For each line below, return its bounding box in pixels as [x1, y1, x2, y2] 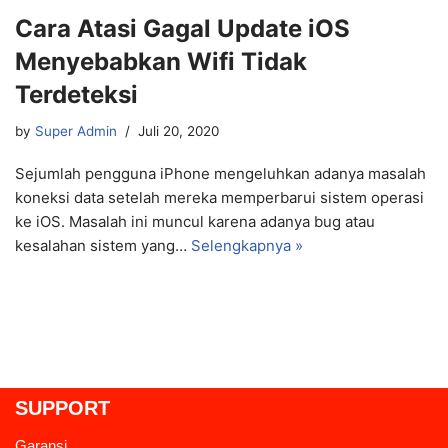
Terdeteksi [15, 79, 138, 109]
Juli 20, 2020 [138, 122, 219, 139]
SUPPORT [15, 396, 110, 419]
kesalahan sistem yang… [15, 235, 191, 255]
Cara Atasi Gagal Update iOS [15, 13, 350, 43]
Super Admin [35, 122, 117, 139]
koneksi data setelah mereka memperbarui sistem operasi [15, 187, 424, 207]
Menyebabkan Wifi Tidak [15, 46, 307, 76]
